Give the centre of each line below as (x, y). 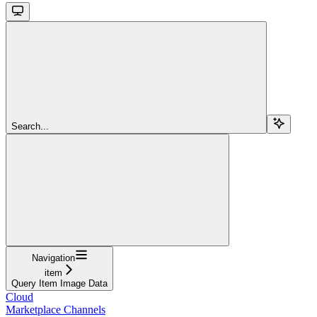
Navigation (53, 258)
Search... (30, 126)
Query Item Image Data (59, 283)
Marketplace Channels (56, 309)
